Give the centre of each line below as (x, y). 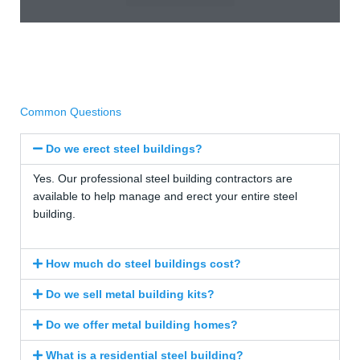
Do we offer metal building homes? (142, 325)
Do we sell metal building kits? (131, 294)
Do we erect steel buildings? (125, 149)
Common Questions (71, 112)
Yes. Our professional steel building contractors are (163, 178)
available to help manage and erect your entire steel (165, 196)
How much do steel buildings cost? (144, 264)
